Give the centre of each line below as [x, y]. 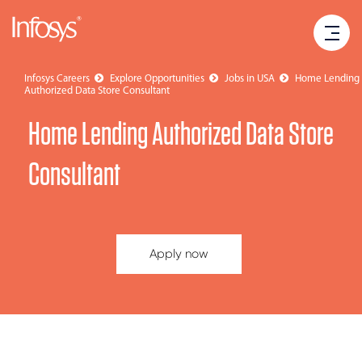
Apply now [179, 254]
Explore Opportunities [158, 79]
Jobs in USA [251, 79]
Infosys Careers [58, 79]
